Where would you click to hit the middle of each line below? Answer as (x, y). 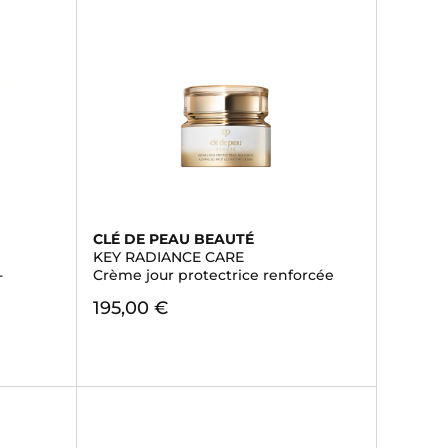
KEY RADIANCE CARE (168, 257)
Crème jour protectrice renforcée (213, 275)
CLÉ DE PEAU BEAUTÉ (173, 239)
